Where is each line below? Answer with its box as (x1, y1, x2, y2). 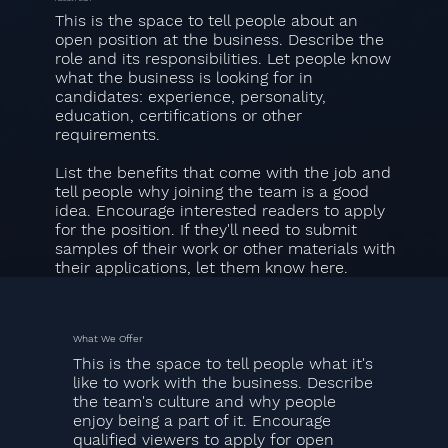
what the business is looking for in (54, 68, 313, 88)
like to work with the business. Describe (73, 373, 374, 393)
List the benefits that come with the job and (54, 163, 391, 183)
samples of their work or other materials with (54, 239, 396, 259)
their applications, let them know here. (54, 258, 348, 278)
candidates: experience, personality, (54, 87, 326, 107)
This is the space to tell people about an (54, 11, 358, 31)
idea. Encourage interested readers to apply (54, 201, 385, 221)
